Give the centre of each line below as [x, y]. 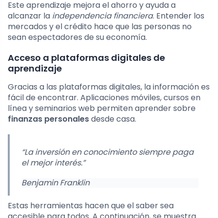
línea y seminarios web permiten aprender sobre [102, 109]
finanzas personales [48, 119]
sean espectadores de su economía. [77, 37]
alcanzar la [30, 16]
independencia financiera [102, 16]
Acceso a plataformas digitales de [86, 58]
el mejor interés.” [53, 163]
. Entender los [179, 16]
